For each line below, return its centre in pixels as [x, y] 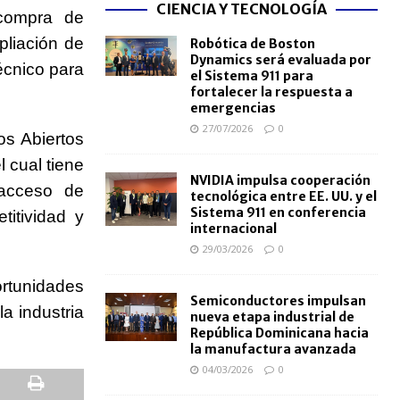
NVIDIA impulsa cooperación [280, 181]
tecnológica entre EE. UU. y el [283, 197]
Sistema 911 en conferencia [278, 213]
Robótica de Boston [252, 44]
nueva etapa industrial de [272, 317]
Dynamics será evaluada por [280, 60]
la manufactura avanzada [273, 350]
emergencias [233, 108]
